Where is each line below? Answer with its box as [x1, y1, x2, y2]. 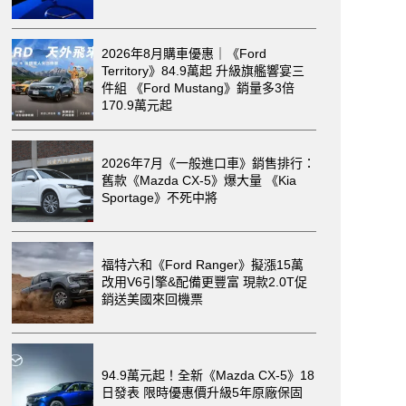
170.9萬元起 [101, 97, 172, 112]
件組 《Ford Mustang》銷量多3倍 [101, 80, 295, 95]
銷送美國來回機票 [101, 292, 203, 306]
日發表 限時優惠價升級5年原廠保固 [101, 384, 303, 400]
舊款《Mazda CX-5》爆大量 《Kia [101, 173, 296, 188]
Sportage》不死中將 [101, 190, 217, 205]
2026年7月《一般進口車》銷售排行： [101, 156, 315, 170]
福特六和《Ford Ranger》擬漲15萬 [101, 257, 304, 272]
